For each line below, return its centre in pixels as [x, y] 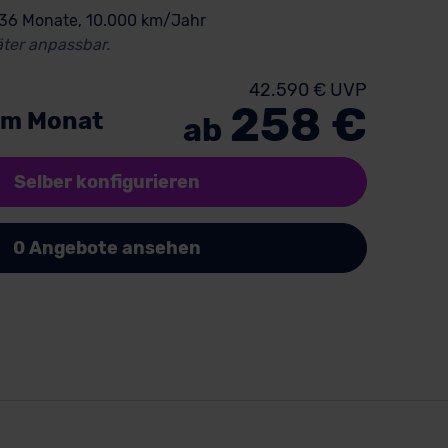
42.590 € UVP [308, 90]
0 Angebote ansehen [107, 247]
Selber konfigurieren [107, 181]
